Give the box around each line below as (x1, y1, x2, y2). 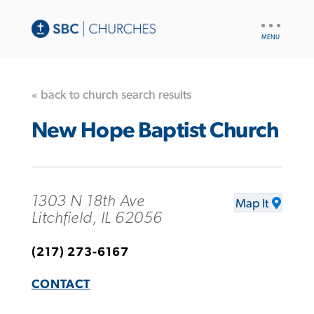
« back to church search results (31, 88, 191, 102)
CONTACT (31, 278, 90, 291)
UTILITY (258, 16, 292, 26)
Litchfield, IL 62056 (31, 209, 163, 226)
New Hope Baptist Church (31, 120, 279, 142)
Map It (235, 197, 269, 210)
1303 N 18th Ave (31, 192, 145, 210)
